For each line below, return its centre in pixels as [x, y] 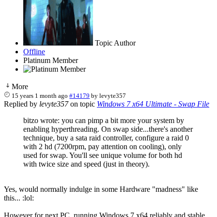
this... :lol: [19, 198]
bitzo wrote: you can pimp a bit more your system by [104, 120]
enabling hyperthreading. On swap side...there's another [108, 129]
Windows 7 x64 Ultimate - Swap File [153, 104]
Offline [34, 51]
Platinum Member [51, 60]
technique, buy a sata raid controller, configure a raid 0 [106, 138]
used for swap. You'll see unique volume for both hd [103, 155]
